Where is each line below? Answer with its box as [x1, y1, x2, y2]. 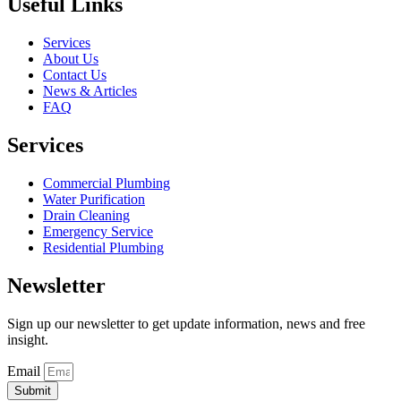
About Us [43, 51, 98, 66]
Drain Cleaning [43, 207, 130, 223]
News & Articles [43, 83, 137, 98]
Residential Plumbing [43, 239, 164, 255]
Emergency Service [43, 223, 153, 239]
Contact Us [43, 67, 107, 82]
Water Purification [43, 191, 145, 207]
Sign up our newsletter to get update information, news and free [7, 315, 365, 331]
